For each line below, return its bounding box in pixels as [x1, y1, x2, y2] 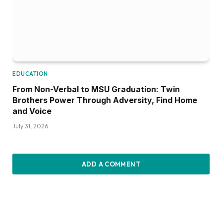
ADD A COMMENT [81, 160, 141, 168]
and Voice [12, 106, 52, 116]
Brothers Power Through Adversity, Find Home [12, 95, 197, 106]
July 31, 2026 [12, 122, 48, 130]
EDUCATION [12, 70, 48, 78]
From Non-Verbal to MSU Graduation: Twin [12, 84, 180, 95]
